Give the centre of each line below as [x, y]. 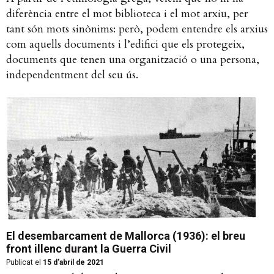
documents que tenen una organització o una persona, [133, 60]
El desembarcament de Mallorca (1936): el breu [126, 236]
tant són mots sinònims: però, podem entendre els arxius [137, 29]
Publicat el [24, 263]
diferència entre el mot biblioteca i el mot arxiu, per [127, 14]
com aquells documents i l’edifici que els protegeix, [125, 45]
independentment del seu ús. [72, 75]
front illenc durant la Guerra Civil [89, 249]
